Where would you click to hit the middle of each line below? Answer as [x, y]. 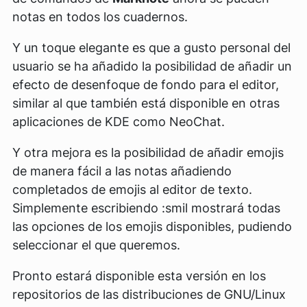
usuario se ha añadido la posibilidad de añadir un [152, 66]
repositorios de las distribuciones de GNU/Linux [149, 295]
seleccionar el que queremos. [96, 245]
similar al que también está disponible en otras [146, 103]
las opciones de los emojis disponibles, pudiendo [152, 227]
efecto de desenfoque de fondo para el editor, [146, 85]
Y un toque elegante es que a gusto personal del [151, 48]
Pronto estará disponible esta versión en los [139, 276]
